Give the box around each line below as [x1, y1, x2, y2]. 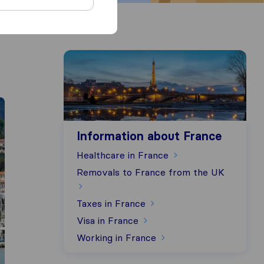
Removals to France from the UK [77, 166, 225, 178]
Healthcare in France [77, 149, 171, 161]
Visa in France [77, 214, 141, 226]
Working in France [77, 232, 159, 243]
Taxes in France [77, 197, 148, 209]
